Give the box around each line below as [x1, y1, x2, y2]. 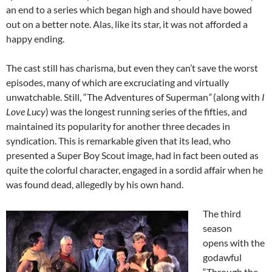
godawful [203, 251, 242, 263]
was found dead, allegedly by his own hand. [6, 178, 183, 191]
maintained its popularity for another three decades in [6, 120, 230, 132]
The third [203, 208, 241, 220]
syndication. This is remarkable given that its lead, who [6, 135, 231, 147]
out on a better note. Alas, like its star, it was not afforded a [6, 18, 248, 30]
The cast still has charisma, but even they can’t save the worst [6, 62, 258, 74]
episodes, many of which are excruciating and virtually [6, 76, 229, 89]
